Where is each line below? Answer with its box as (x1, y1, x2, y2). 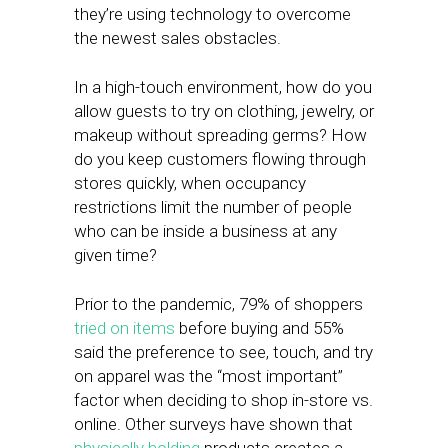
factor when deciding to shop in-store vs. (74, 390, 373, 410)
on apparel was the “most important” (74, 366, 343, 386)
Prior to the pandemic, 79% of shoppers (74, 294, 363, 314)
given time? (74, 245, 157, 265)
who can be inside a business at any (74, 221, 337, 241)
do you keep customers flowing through (74, 149, 366, 169)
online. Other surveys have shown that (74, 414, 353, 434)
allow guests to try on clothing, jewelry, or (74, 101, 374, 121)
